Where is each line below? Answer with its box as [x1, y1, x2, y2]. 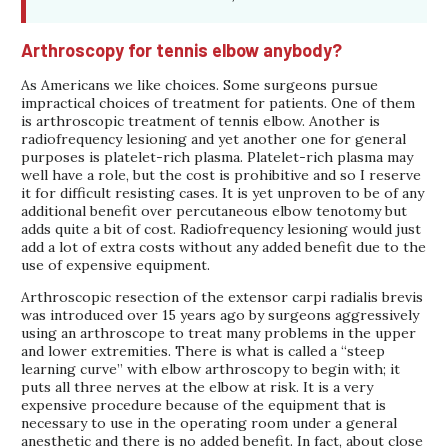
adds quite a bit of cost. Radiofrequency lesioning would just [21, 219, 422, 238]
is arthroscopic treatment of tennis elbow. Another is [21, 111, 381, 130]
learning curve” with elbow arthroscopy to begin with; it [21, 359, 401, 378]
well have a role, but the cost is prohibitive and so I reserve [21, 165, 422, 184]
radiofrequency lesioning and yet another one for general [21, 129, 407, 148]
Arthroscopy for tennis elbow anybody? [21, 39, 343, 61]
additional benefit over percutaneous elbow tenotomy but [21, 201, 408, 220]
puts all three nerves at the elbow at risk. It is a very [21, 377, 374, 396]
